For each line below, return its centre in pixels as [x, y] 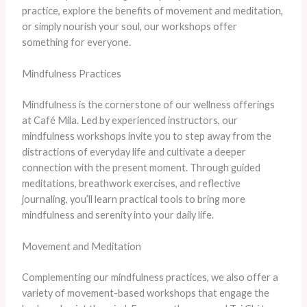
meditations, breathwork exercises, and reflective [131, 184]
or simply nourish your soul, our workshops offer [129, 26]
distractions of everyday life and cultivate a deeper [134, 152]
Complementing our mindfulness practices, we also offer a [150, 278]
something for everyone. [76, 42]
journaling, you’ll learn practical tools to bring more [133, 199]
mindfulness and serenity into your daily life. [118, 215]
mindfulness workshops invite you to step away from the [146, 136]
